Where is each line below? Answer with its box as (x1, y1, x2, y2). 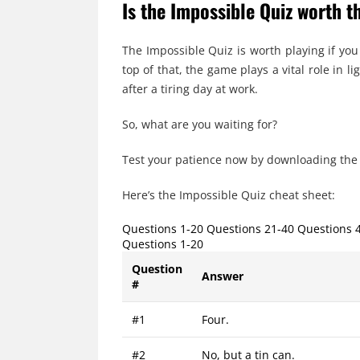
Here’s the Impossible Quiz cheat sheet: (122, 187, 335, 203)
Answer (202, 268, 243, 284)
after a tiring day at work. (122, 81, 258, 97)
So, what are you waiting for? (122, 117, 277, 133)
